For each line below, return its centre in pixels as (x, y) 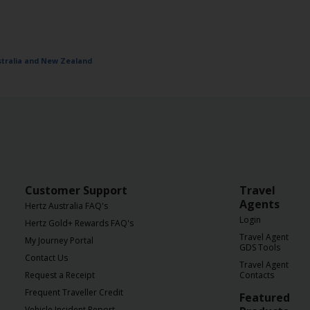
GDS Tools (260, 247)
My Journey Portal (59, 240)
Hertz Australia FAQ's (66, 206)
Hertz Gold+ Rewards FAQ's (79, 223)
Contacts (257, 275)
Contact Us (46, 257)
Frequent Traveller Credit (74, 292)
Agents (259, 204)
